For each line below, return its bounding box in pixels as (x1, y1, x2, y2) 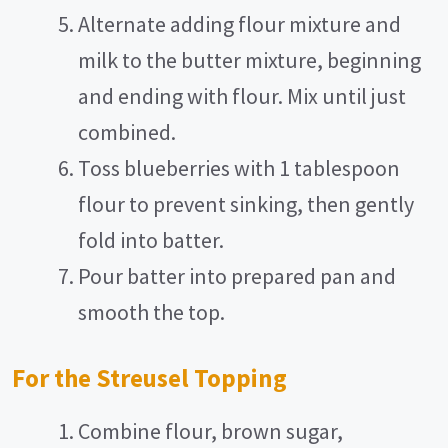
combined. (78, 118, 176, 147)
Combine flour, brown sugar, (78, 417, 343, 446)
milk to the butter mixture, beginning (78, 46, 421, 75)
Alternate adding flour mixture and (78, 10, 401, 39)
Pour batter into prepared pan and (78, 262, 396, 291)
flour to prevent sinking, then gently (78, 190, 414, 219)
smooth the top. (78, 298, 225, 327)
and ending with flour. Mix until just (78, 82, 406, 111)
